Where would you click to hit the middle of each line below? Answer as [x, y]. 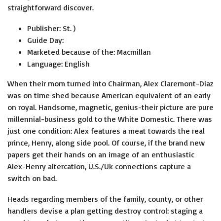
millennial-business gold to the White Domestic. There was [110, 119]
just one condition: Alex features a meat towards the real [106, 131]
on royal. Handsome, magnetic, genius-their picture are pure [110, 107]
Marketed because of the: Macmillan [89, 52]
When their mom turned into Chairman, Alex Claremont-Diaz [110, 83]
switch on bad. [32, 178]
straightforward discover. [51, 7]
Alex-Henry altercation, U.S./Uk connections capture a [99, 166]
